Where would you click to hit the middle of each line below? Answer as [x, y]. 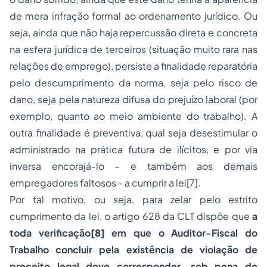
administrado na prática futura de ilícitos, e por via [133, 149]
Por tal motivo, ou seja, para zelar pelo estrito [133, 199]
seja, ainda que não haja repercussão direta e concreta [133, 32]
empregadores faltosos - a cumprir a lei [98, 183]
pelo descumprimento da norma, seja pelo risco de [133, 83]
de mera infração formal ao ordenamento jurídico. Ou [133, 16]
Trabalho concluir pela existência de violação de [133, 249]
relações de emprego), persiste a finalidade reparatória [133, 66]
